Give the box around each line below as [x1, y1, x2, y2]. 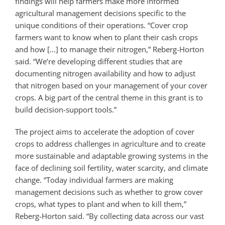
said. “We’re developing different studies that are [15, 56, 182, 66]
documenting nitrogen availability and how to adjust [15, 68, 195, 78]
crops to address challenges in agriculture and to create [15, 138, 205, 149]
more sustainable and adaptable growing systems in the [15, 150, 208, 161]
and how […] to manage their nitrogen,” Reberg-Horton [15, 44, 204, 54]
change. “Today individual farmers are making [15, 174, 173, 185]
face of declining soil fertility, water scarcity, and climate [15, 162, 208, 173]
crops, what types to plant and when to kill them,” [15, 198, 186, 209]
